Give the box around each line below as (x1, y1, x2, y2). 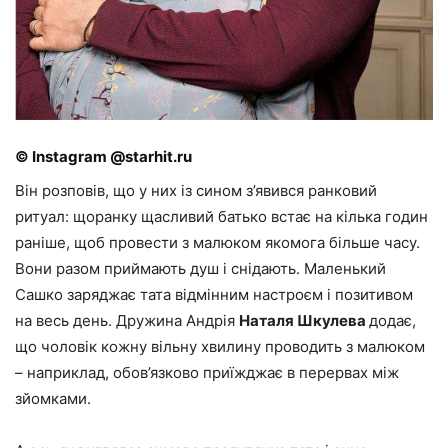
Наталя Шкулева (239, 311, 369, 331)
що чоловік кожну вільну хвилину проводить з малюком (15, 337, 425, 357)
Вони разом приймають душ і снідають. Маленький (15, 259, 386, 279)
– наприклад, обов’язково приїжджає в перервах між (15, 363, 399, 383)
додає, (369, 311, 416, 331)
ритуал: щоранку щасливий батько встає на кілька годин (15, 207, 428, 227)
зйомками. (15, 389, 91, 409)
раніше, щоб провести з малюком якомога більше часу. (15, 233, 420, 253)
